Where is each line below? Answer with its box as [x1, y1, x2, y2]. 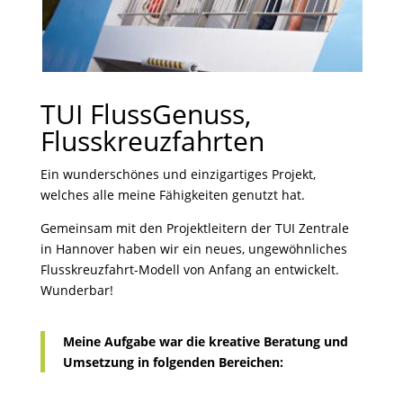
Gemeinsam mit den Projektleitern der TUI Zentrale [40, 219, 349, 237]
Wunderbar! [40, 282, 113, 299]
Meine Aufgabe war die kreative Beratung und [62, 333, 348, 350]
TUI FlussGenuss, [40, 95, 251, 132]
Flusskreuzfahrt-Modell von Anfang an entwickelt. [40, 261, 339, 278]
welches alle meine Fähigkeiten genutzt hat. [40, 186, 305, 203]
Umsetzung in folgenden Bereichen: [62, 354, 283, 371]
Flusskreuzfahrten [40, 122, 264, 159]
